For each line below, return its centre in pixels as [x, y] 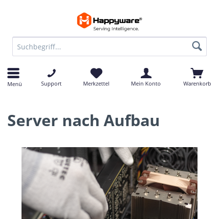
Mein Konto [146, 83]
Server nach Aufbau [84, 120]
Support [51, 83]
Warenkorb [197, 83]
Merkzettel [96, 83]
